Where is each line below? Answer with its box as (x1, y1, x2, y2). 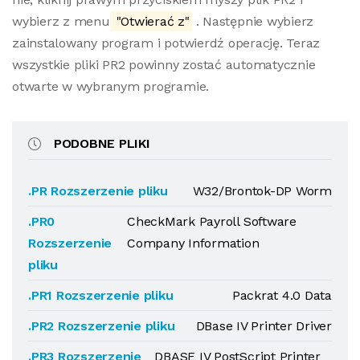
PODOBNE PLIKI (53, 136, 150, 151)
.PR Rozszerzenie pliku (28, 183, 168, 198)
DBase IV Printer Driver (195, 318, 332, 333)
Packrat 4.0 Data (231, 288, 332, 303)
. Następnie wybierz (191, 14, 314, 29)
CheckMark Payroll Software (127, 214, 297, 229)
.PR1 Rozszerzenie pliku (28, 288, 174, 303)
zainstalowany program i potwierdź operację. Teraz (12, 35, 321, 51)
